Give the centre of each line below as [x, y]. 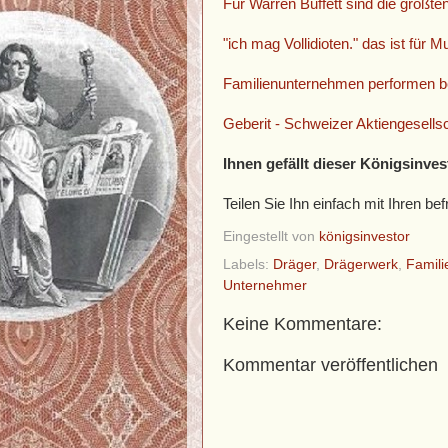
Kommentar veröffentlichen [330, 364]
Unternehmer [265, 285]
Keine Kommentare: [302, 323]
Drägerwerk [361, 264]
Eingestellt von [271, 236]
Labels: [248, 264]
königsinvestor [364, 236]
